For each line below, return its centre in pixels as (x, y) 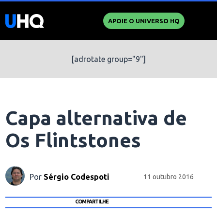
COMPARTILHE (92, 201)
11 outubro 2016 (169, 177)
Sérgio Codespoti (77, 177)
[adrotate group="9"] (108, 59)
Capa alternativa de (96, 118)
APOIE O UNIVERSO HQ (144, 21)
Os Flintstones (73, 140)
